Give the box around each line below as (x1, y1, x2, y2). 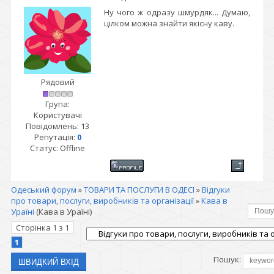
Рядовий (40, 76, 75, 87)
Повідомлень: (26, 120, 81, 131)
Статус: (30, 143, 60, 154)
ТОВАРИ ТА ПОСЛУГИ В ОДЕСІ (84, 184, 194, 195)
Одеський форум (11, 184, 76, 195)
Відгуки (202, 184, 230, 195)
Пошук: (213, 254, 243, 265)
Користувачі (33, 109, 82, 120)
